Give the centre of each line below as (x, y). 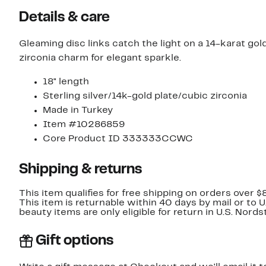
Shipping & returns (80, 170)
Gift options (75, 241)
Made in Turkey (78, 111)
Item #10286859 (84, 125)
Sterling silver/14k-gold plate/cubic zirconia (145, 96)
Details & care (64, 18)
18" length (66, 82)
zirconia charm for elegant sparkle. (100, 58)
